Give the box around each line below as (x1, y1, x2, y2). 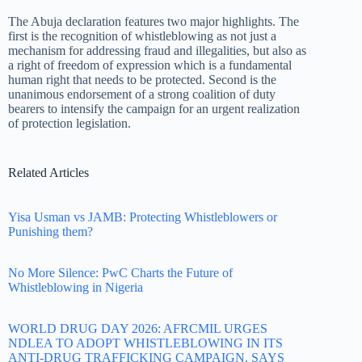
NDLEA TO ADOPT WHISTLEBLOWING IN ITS (8, 335, 283, 350)
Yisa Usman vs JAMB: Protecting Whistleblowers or (8, 210, 277, 224)
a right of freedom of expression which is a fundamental (8, 58, 292, 72)
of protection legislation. (8, 116, 131, 130)
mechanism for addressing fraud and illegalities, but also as (8, 44, 306, 57)
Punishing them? (8, 225, 93, 238)
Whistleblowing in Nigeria (8, 280, 143, 294)
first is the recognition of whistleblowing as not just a (8, 29, 276, 43)
